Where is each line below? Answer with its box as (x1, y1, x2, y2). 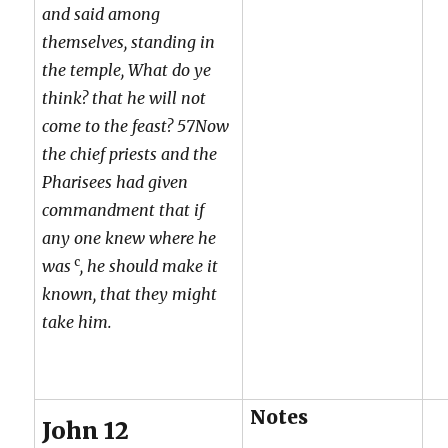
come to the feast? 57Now (42, 115, 230, 136)
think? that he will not (42, 87, 207, 108)
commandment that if (42, 199, 205, 220)
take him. (42, 311, 113, 332)
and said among (42, 3, 161, 24)
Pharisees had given (42, 171, 189, 192)
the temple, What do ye (42, 59, 212, 80)
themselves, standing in (42, 31, 216, 52)
